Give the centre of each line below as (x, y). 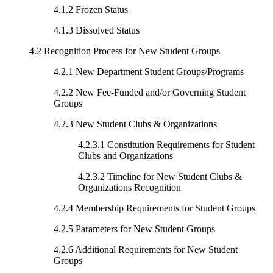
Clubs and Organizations (126, 155)
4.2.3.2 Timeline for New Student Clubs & (160, 176)
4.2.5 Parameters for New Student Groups (134, 229)
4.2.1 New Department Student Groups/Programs (149, 71)
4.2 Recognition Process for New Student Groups (125, 51)
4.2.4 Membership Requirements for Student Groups (154, 208)
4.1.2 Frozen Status (91, 9)
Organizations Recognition (129, 187)
